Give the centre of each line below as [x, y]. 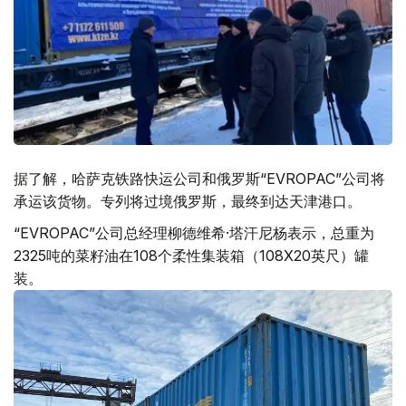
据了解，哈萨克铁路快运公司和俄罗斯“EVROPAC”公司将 [199, 179]
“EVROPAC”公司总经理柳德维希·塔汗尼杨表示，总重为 [194, 233]
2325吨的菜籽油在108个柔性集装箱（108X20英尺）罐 [191, 256]
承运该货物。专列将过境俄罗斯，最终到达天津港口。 [188, 201]
